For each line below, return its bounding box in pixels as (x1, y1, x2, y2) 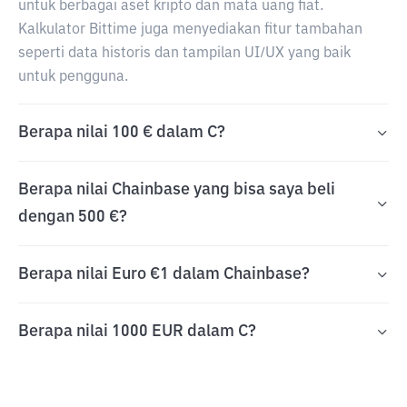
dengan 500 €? (18, 209, 127, 225)
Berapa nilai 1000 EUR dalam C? (18, 323, 256, 340)
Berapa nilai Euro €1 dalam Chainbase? (18, 266, 310, 283)
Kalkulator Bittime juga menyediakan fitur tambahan (18, 23, 362, 37)
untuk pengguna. (18, 70, 128, 84)
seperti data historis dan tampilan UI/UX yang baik (18, 46, 351, 61)
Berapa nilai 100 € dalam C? (18, 124, 225, 141)
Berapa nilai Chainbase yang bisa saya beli (18, 182, 335, 198)
